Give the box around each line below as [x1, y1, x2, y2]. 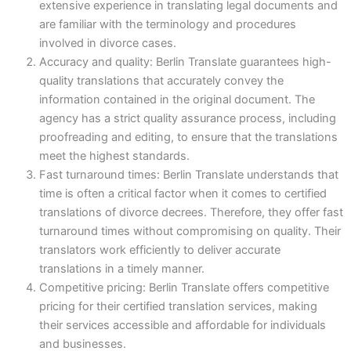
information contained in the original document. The [39, 92, 315, 107]
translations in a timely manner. [39, 262, 204, 277]
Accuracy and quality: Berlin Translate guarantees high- [39, 55, 331, 70]
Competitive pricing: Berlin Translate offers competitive [39, 280, 329, 295]
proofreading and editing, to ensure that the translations [39, 130, 338, 145]
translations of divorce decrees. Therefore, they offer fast [39, 205, 343, 220]
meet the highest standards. [39, 149, 190, 164]
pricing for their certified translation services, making [39, 299, 317, 314]
